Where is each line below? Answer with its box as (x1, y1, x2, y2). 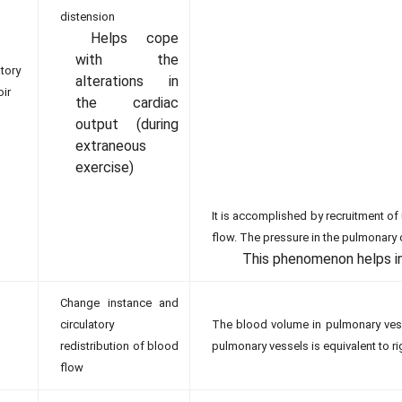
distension (60, 10, 115, 23)
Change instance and (60, 296, 179, 310)
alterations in (75, 73, 179, 90)
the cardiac (75, 94, 179, 111)
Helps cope (91, 30, 179, 47)
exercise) (75, 159, 134, 176)
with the (75, 51, 179, 68)
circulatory (60, 318, 114, 331)
